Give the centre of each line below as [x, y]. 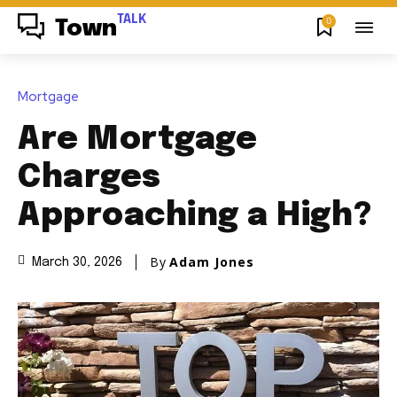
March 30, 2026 [77, 263]
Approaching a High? [195, 216]
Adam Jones [212, 261]
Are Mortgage [137, 140]
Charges [90, 178]
